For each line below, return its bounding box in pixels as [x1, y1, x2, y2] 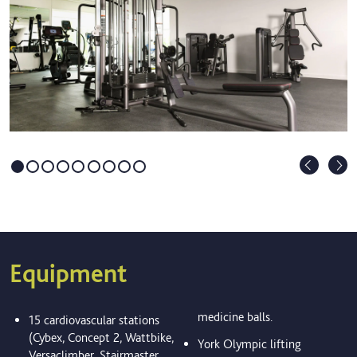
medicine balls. [197, 309, 273, 325]
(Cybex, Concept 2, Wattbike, [29, 330, 174, 346]
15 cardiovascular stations [29, 312, 159, 328]
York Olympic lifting [197, 336, 301, 352]
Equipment [10, 258, 127, 289]
